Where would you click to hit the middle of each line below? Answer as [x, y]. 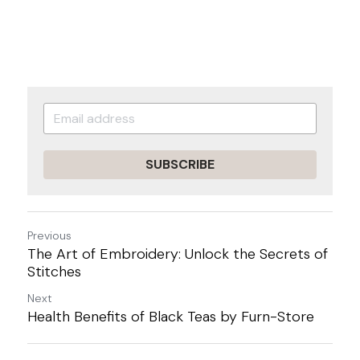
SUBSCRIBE [180, 164]
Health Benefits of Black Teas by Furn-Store [171, 317]
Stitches [54, 272]
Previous [49, 235]
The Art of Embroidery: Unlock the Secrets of [178, 254]
